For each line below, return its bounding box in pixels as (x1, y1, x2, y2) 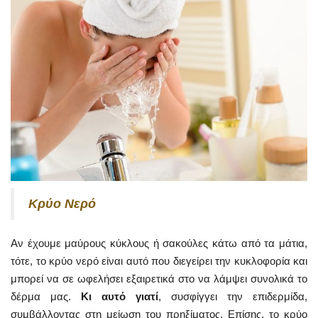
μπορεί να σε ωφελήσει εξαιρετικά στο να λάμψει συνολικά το (11, 272, 307, 285)
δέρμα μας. (11, 290, 81, 302)
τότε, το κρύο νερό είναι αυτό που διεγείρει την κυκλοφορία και (11, 254, 307, 267)
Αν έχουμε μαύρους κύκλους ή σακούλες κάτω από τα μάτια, (11, 236, 307, 249)
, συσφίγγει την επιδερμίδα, (158, 290, 307, 302)
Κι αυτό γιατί (81, 290, 158, 302)
